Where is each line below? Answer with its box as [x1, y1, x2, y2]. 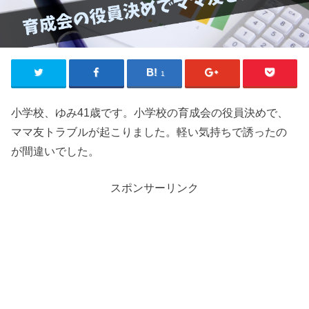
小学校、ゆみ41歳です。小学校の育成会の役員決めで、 [11, 106, 289, 119]
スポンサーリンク [110, 181, 199, 194]
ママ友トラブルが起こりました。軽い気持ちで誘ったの [11, 126, 288, 139]
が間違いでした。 [11, 145, 100, 158]
